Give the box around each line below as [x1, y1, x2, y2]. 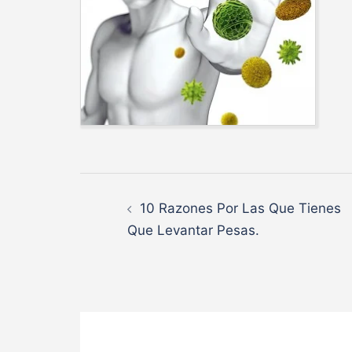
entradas [79, 250, 222, 291]
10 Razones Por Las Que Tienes [140, 200, 341, 217]
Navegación [79, 171, 267, 212]
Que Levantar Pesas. [127, 222, 259, 239]
